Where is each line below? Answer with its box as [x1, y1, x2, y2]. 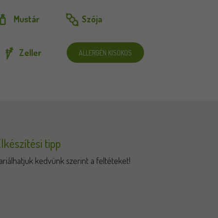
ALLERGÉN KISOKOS [78, 49, 132, 57]
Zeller [18, 47, 41, 58]
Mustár [13, 14, 39, 24]
